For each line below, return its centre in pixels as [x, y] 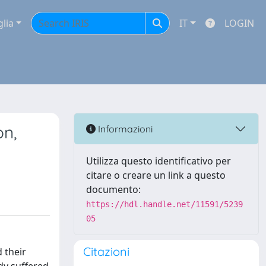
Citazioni [106, 251]
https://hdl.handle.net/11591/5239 [164, 204]
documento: [113, 189]
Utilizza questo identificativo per [159, 161]
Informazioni [124, 129]
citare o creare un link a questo [156, 175]
